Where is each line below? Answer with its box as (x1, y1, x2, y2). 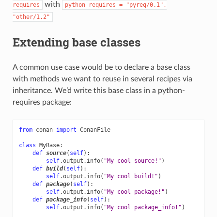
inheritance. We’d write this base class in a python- (12, 86, 185, 94)
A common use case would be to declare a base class (12, 63, 190, 71)
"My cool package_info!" (103, 203, 182, 211)
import (56, 126, 77, 133)
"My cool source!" (103, 157, 161, 164)
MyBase (39, 141, 60, 149)
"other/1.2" (12, 13, 50, 20)
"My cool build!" (103, 172, 158, 180)
